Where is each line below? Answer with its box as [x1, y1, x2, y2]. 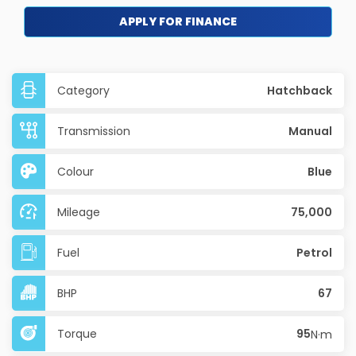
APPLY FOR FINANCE [119, 14, 237, 29]
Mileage [57, 204, 100, 220]
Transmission [57, 123, 130, 139]
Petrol [296, 245, 332, 261]
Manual [288, 123, 332, 139]
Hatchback [267, 83, 332, 99]
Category [57, 83, 110, 99]
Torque [57, 326, 97, 342]
